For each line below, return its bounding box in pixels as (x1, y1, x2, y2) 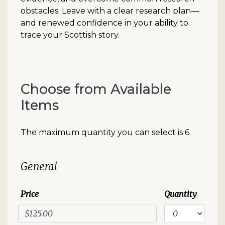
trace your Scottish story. (21, 30, 120, 40)
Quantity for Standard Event (20, 156, 116, 165)
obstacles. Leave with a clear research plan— (21, 6, 199, 16)
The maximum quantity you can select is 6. (21, 128, 191, 138)
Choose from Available (21, 81, 171, 98)
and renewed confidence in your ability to (21, 18, 188, 28)
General (21, 160, 57, 174)
